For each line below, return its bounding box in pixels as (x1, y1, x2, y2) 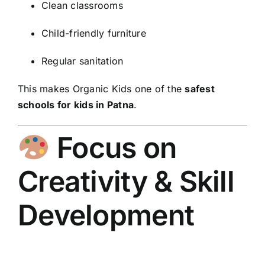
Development (18, 198, 195, 233)
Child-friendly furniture (41, 27, 146, 40)
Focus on (50, 130, 177, 166)
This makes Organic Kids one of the (18, 83, 185, 95)
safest (185, 83, 215, 95)
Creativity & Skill (18, 164, 235, 199)
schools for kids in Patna (18, 99, 134, 111)
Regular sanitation (41, 55, 124, 67)
